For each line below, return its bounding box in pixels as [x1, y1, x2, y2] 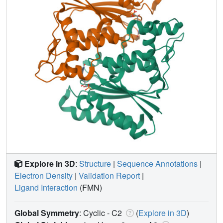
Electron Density [14, 169, 73, 181]
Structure [79, 157, 111, 169]
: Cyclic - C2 [79, 207, 124, 219]
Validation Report [79, 169, 140, 181]
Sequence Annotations [117, 157, 198, 169]
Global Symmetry [14, 207, 79, 219]
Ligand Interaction [14, 181, 78, 193]
